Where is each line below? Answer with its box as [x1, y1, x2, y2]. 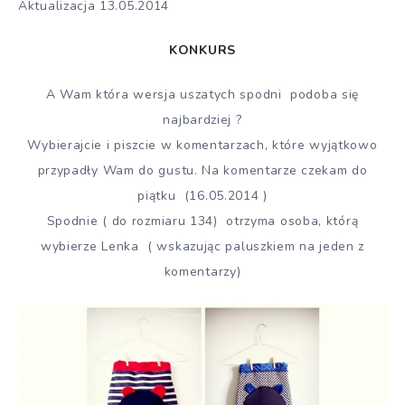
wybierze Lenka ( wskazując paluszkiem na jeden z [40, 237, 365, 255]
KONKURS [169, 42, 236, 60]
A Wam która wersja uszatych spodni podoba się [45, 85, 360, 103]
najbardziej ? [163, 110, 242, 128]
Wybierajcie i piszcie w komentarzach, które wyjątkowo [27, 136, 378, 154]
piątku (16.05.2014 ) [137, 186, 268, 204]
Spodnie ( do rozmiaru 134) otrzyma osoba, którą [46, 212, 359, 230]
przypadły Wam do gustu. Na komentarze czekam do [37, 161, 368, 179]
